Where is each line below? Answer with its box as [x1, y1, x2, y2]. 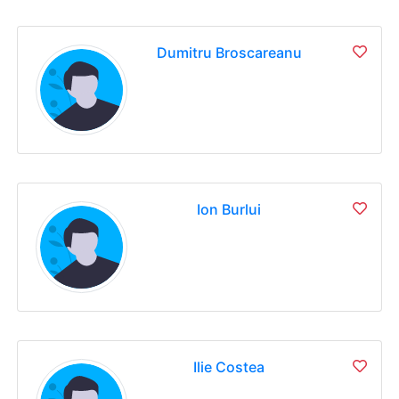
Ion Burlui [197, 200, 262, 219]
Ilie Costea [193, 357, 265, 376]
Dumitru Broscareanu [156, 43, 302, 61]
